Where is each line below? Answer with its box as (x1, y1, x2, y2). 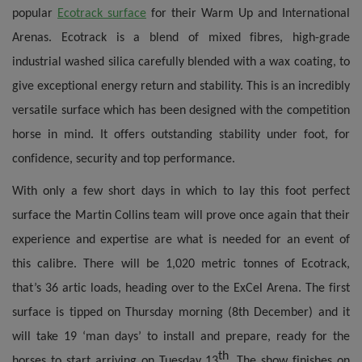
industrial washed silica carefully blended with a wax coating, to (12, 56, 350, 69)
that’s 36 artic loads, (12, 282, 125, 296)
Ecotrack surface (57, 7, 146, 21)
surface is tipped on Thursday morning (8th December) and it (12, 306, 350, 320)
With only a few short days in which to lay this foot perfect (12, 185, 350, 199)
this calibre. (12, 258, 78, 271)
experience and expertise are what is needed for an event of (12, 234, 350, 247)
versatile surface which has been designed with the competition (12, 104, 350, 118)
